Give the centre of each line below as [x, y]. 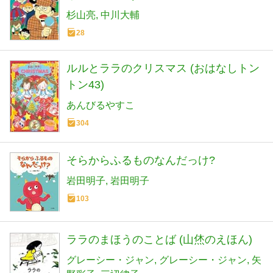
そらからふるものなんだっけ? [141, 160]
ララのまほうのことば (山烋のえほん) [159, 239]
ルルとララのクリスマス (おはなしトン [163, 69]
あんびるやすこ [101, 105]
